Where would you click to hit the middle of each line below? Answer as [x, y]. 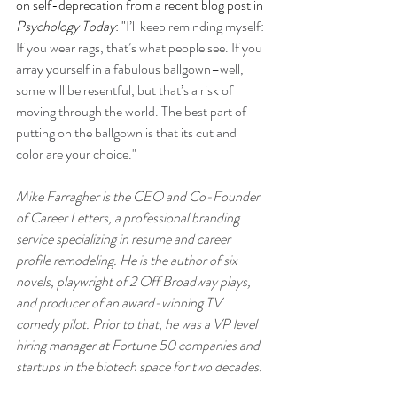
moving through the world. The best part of [132, 111]
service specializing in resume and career [125, 238]
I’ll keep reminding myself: [196, 26]
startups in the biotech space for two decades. [140, 366]
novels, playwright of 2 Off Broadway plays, [135, 281]
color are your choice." [76, 153]
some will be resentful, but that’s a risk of [126, 90]
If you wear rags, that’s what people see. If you [140, 47]
